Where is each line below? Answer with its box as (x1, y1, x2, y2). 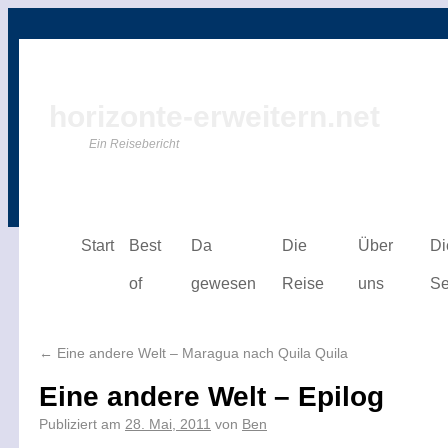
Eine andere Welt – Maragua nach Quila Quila (53, 345, 348, 361)
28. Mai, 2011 (125, 416, 211, 432)
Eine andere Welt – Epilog (39, 381, 384, 412)
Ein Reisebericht (89, 137, 179, 151)
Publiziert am (39, 416, 121, 432)
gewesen (191, 275, 256, 292)
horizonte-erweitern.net (49, 100, 380, 133)
